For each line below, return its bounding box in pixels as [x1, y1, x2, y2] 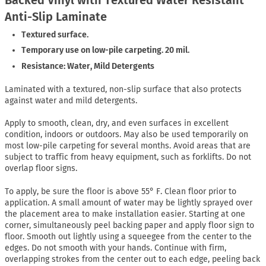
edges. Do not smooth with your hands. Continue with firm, [5, 243, 226, 254]
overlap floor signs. [5, 163, 77, 174]
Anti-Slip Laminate [5, 9, 107, 24]
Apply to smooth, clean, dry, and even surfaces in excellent [5, 118, 229, 129]
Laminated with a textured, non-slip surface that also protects [5, 84, 242, 94]
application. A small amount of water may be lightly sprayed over [5, 198, 252, 208]
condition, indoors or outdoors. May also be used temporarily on [5, 129, 248, 140]
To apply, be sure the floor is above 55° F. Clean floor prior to [5, 186, 236, 197]
